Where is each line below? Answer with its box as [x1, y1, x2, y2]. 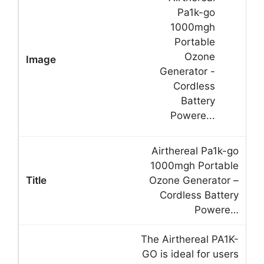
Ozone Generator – [149, 174, 239, 186]
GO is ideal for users [142, 247, 239, 260]
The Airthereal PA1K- [141, 233, 239, 245]
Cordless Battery [160, 189, 239, 201]
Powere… [194, 203, 239, 216]
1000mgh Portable [150, 159, 239, 171]
